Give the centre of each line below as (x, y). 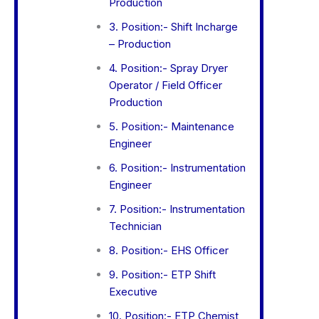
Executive (133, 292)
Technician (135, 226)
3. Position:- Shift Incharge (173, 27)
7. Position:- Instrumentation (177, 209)
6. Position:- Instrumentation (177, 168)
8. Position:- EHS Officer (168, 251)
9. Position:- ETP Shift (162, 275)
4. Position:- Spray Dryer (168, 68)
